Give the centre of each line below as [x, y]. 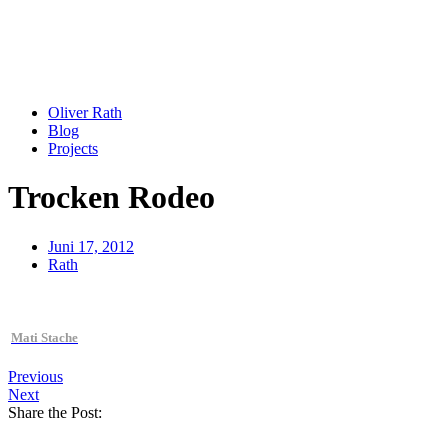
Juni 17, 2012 [91, 246]
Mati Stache [44, 338]
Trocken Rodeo [111, 197]
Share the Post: [55, 413]
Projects [73, 148]
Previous [35, 377]
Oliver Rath [85, 112]
